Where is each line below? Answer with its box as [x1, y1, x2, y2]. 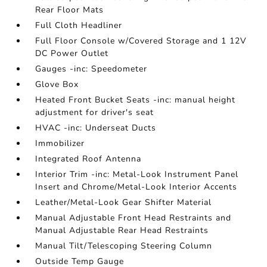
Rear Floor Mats [35, 4, 104, 15]
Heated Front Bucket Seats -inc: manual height [35, 94, 236, 105]
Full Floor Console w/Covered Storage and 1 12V [35, 35, 247, 46]
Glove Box [35, 78, 79, 90]
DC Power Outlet [35, 47, 109, 59]
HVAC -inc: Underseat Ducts [35, 122, 157, 133]
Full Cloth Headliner [35, 19, 123, 31]
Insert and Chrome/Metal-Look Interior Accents [35, 181, 238, 193]
